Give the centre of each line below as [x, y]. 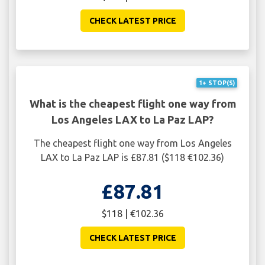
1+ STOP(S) [216, 83]
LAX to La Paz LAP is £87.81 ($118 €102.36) [132, 157]
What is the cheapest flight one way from [132, 103]
